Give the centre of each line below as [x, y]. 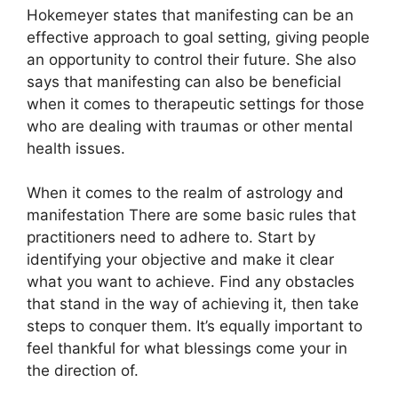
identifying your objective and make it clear [180, 259]
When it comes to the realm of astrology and [185, 193]
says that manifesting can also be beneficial [184, 81]
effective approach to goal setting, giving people [198, 37]
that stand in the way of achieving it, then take [193, 304]
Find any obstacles [287, 282]
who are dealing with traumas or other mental [190, 126]
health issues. [76, 148]
